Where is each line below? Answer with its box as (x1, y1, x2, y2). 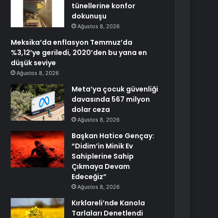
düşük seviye (11, 58, 56, 68)
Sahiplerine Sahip (72, 151, 134, 161)
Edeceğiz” (72, 172, 107, 182)
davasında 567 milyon (72, 94, 150, 104)
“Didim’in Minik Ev (72, 141, 133, 151)
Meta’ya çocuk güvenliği (72, 84, 159, 94)
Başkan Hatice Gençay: (72, 131, 155, 141)
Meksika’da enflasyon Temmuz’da (11, 37, 133, 47)
